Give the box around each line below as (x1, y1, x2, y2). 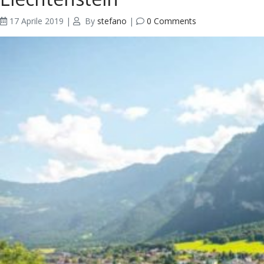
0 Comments (147, 15, 196, 27)
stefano (97, 15, 127, 27)
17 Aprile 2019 (9, 15, 64, 27)
